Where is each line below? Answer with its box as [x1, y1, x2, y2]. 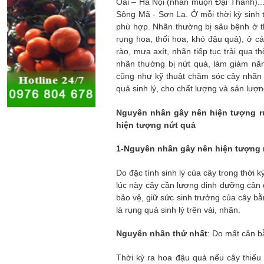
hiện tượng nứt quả [116, 120, 196, 130]
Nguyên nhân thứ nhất [116, 229, 207, 238]
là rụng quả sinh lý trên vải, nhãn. [116, 204, 240, 214]
